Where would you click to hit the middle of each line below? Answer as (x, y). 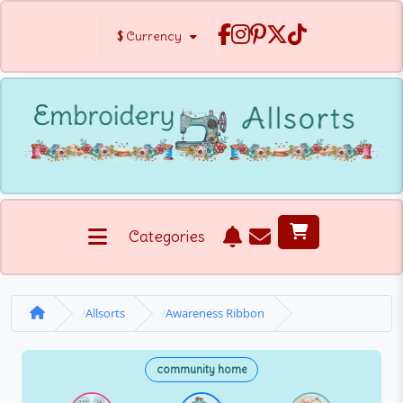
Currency (154, 36)
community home (201, 370)
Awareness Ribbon (215, 313)
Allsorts (105, 313)
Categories (166, 236)
